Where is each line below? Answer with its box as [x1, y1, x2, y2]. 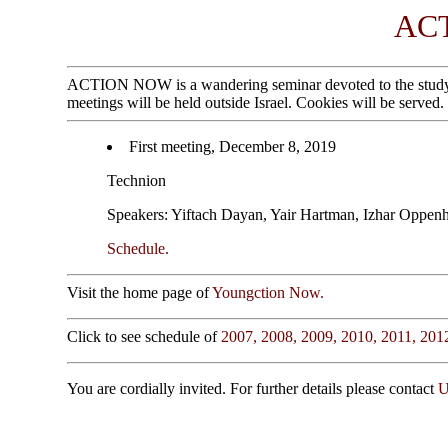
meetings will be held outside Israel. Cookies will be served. [67, 94, 445, 112]
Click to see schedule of [67, 328, 222, 346]
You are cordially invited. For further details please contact [67, 380, 439, 398]
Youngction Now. [212, 284, 325, 302]
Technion [107, 172, 167, 190]
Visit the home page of [67, 284, 213, 302]
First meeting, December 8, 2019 [129, 138, 337, 156]
